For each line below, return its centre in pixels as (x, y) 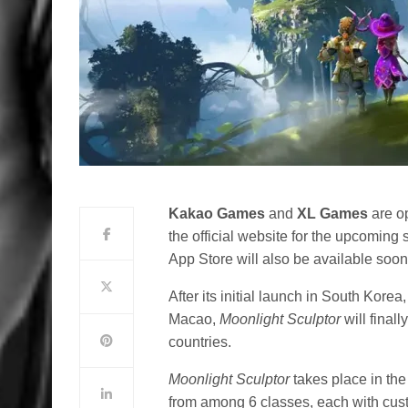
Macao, (194, 319)
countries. (200, 342)
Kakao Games (217, 214)
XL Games (333, 214)
